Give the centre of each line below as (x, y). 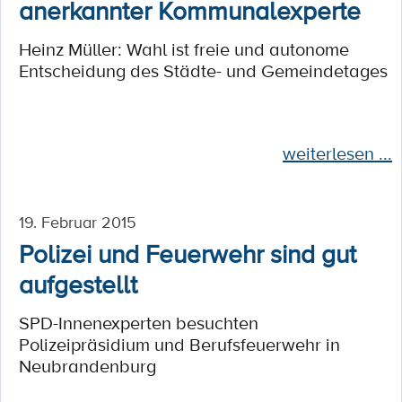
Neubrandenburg (87, 366)
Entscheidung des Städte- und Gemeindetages (203, 71)
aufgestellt (78, 284)
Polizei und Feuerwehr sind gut (188, 253)
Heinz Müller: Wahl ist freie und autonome (184, 49)
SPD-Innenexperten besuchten (139, 323)
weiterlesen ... (337, 153)
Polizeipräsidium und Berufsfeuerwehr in (179, 345)
